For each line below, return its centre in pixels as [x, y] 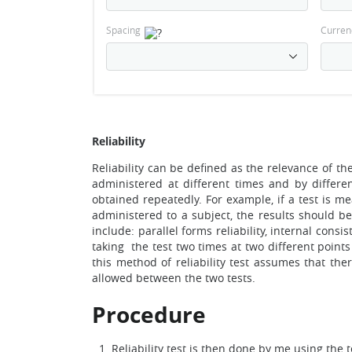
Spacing [123, 30]
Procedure [149, 314]
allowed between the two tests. [174, 278]
